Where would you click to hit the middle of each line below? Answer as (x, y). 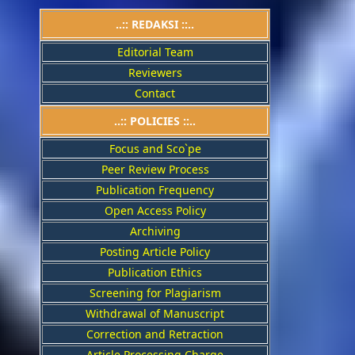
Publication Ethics (155, 272)
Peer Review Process (155, 169)
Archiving (155, 231)
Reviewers (155, 72)
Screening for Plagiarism (155, 292)
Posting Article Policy (155, 251)
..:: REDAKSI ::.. (155, 24)
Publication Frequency (155, 189)
